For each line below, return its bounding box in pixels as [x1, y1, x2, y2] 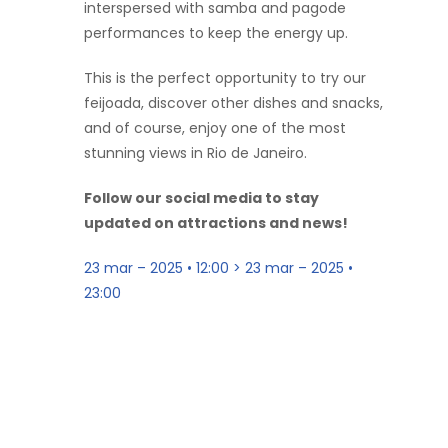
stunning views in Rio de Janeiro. [84, 142, 307, 163]
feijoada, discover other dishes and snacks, [84, 92, 383, 113]
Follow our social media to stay [84, 187, 319, 208]
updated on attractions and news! [84, 212, 348, 233]
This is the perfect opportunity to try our [84, 67, 366, 88]
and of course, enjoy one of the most [84, 117, 346, 138]
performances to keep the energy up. [84, 22, 348, 43]
